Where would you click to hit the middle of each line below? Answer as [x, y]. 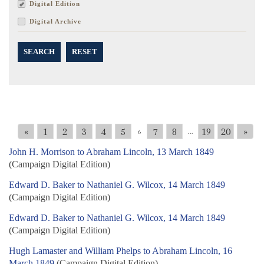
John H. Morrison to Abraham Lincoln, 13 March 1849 [111, 152]
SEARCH [39, 52]
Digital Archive [55, 22]
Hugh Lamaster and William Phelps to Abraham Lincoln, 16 [121, 251]
